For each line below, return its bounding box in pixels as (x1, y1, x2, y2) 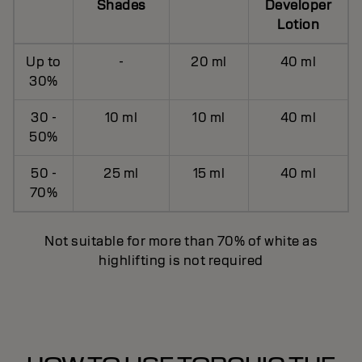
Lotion (277, 16, 319, 33)
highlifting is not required (99, 252, 263, 269)
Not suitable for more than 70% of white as (44, 233, 318, 250)
